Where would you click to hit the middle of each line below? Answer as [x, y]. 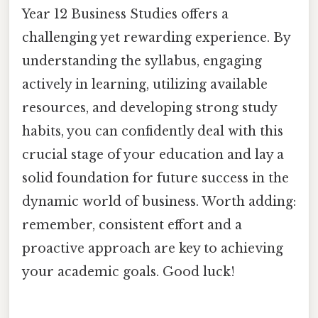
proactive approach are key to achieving [153, 249]
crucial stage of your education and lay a [153, 155]
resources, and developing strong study [149, 108]
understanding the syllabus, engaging [142, 61]
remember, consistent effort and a [132, 225]
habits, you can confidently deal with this [153, 132]
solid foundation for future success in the [155, 179]
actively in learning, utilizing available [145, 85]
